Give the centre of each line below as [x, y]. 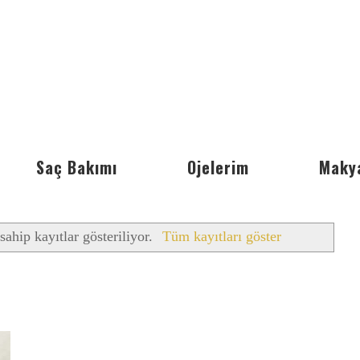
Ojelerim [218, 167]
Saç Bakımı [77, 167]
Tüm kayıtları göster [222, 237]
